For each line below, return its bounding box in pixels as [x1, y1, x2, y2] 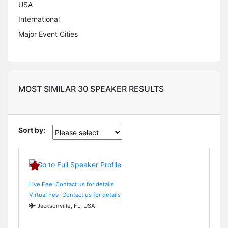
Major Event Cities [18, 30, 78, 39]
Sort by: [18, 126, 45, 135]
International [18, 15, 60, 24]
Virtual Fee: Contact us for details [29, 191, 121, 198]
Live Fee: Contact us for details [29, 180, 114, 188]
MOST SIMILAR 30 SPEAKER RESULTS [18, 83, 164, 94]
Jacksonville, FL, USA [36, 202, 95, 209]
